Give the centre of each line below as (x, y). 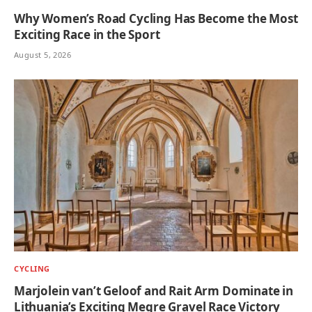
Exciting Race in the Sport (87, 34)
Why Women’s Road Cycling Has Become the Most (156, 18)
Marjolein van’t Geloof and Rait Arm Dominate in (154, 291)
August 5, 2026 (43, 54)
